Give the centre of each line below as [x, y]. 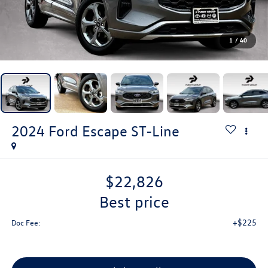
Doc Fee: [26, 223]
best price [139, 202]
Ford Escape [88, 131]
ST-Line [155, 131]
